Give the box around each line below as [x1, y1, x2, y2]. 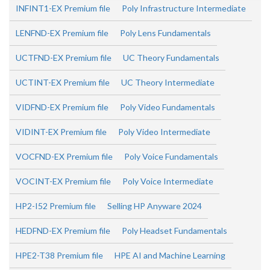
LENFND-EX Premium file [16, 28, 108, 38]
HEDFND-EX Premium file [16, 225, 110, 236]
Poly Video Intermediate [118, 127, 210, 137]
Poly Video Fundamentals [120, 102, 215, 112]
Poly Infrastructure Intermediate [122, 3, 246, 13]
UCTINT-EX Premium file [16, 77, 110, 87]
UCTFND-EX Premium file [16, 52, 111, 63]
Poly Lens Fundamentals [120, 28, 211, 38]
